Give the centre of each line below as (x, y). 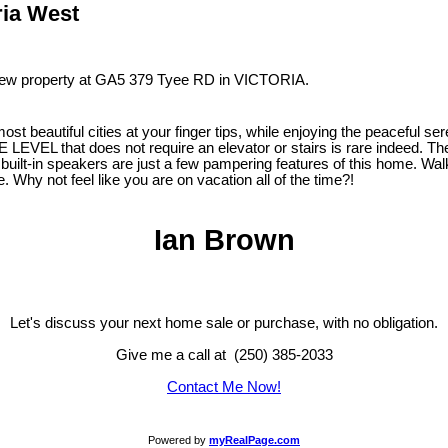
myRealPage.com (254, 439)
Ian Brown (224, 240)
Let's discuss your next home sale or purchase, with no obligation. (224, 322)
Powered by (178, 439)
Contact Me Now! (224, 386)
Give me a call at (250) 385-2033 (224, 354)
